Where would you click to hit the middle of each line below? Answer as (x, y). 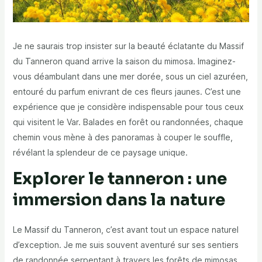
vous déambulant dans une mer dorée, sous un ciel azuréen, (130, 77)
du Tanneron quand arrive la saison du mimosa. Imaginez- (124, 61)
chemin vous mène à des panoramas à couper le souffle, (123, 137)
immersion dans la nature (119, 200)
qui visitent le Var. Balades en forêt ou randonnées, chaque (128, 122)
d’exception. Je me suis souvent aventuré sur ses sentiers (125, 245)
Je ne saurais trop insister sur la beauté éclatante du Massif (128, 46)
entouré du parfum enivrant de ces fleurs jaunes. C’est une (127, 92)
